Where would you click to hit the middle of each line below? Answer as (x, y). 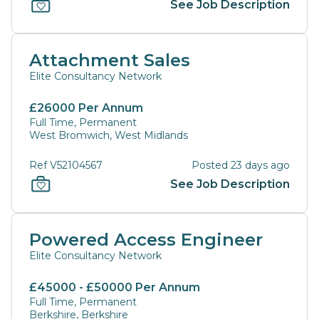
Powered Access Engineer (146, 240)
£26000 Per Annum (86, 108)
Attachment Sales (110, 60)
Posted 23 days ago (241, 165)
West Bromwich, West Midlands (109, 135)
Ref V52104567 (66, 165)
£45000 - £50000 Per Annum (115, 287)
